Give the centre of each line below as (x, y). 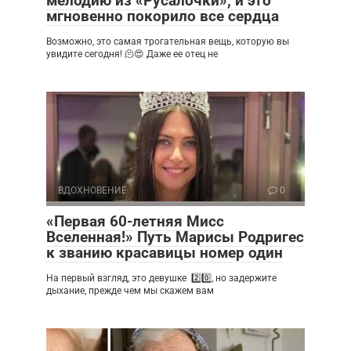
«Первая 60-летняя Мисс (135, 221)
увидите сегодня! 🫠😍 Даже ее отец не (132, 54)
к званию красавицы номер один (165, 252)
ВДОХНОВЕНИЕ (92, 190)
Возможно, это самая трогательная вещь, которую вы (168, 41)
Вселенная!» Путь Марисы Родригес (175, 237)
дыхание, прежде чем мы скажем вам (130, 290)
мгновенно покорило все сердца (163, 16)
